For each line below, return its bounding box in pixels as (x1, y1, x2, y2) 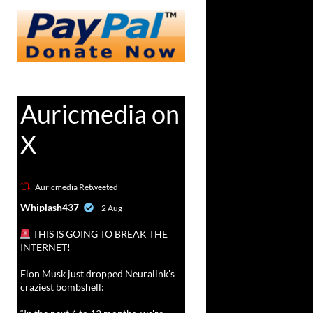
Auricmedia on (20, 99, 180, 130)
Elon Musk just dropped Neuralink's (20, 268, 175, 280)
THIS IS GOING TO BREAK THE (31, 228, 168, 240)
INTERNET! (20, 241, 71, 254)
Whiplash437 (20, 201, 79, 214)
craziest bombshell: (20, 281, 104, 293)
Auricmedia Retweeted (34, 182, 118, 193)
